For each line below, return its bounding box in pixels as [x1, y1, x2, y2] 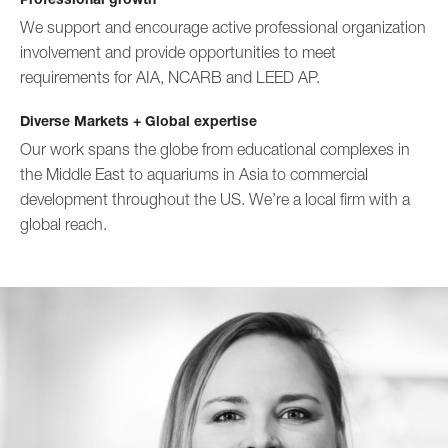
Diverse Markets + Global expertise [20, 112, 257, 129]
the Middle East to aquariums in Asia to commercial [20, 165, 368, 183]
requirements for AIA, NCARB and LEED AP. [20, 68, 320, 86]
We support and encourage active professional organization [20, 18, 426, 36]
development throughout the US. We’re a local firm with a [20, 190, 410, 208]
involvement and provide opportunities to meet [20, 43, 336, 61]
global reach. [20, 215, 107, 233]
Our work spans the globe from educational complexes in [20, 140, 410, 158]
